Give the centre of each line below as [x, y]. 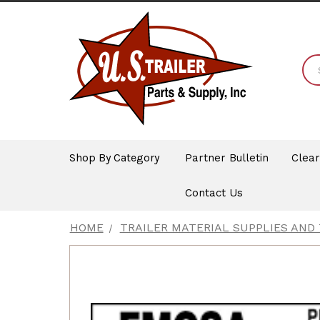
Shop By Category [114, 157]
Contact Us [214, 193]
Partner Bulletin [226, 157]
